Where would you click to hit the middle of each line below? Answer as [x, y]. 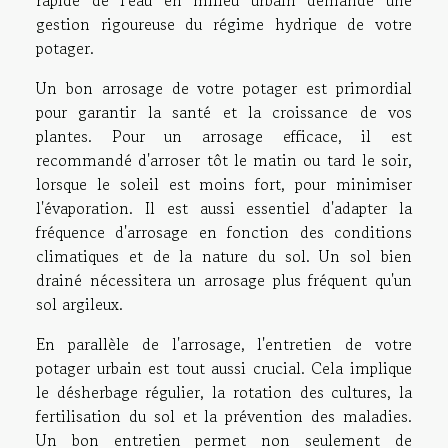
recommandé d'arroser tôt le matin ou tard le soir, [224, 160]
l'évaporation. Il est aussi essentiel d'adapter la [224, 208]
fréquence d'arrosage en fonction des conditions [224, 232]
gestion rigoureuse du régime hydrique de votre [224, 24]
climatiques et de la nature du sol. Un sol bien [224, 256]
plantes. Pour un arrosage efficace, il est [224, 136]
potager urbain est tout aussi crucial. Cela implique [224, 368]
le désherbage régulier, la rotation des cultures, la [224, 392]
